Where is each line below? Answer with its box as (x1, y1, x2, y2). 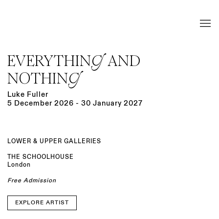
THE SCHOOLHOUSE (7, 153, 74, 161)
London (7, 161, 31, 169)
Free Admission (7, 176, 56, 184)
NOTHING (7, 69, 81, 88)
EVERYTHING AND (7, 51, 141, 70)
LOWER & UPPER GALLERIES (7, 137, 101, 145)
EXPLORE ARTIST (15, 199, 69, 206)
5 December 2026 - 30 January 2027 (7, 99, 143, 108)
